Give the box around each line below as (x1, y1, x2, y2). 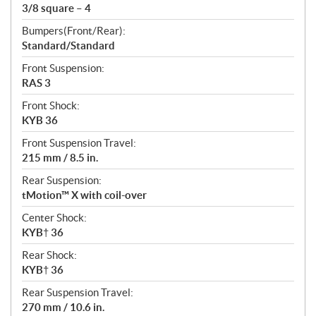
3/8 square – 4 (22, 2, 91, 15)
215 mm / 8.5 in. (22, 152, 98, 164)
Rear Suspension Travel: (22, 286, 133, 299)
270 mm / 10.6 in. (22, 301, 104, 314)
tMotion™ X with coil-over (22, 189, 147, 202)
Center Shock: (22, 212, 87, 224)
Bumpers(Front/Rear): (22, 25, 126, 37)
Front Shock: (22, 99, 80, 112)
